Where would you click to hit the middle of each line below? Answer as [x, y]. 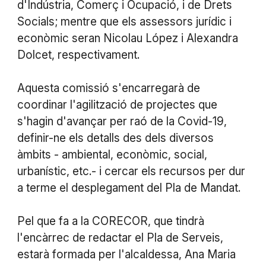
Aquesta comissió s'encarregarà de [108, 88]
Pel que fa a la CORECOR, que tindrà [110, 221]
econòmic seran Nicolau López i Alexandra [127, 38]
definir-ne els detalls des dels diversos [115, 138]
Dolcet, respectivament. [78, 55]
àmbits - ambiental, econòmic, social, [112, 154]
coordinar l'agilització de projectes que [117, 104]
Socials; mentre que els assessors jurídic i [124, 21]
